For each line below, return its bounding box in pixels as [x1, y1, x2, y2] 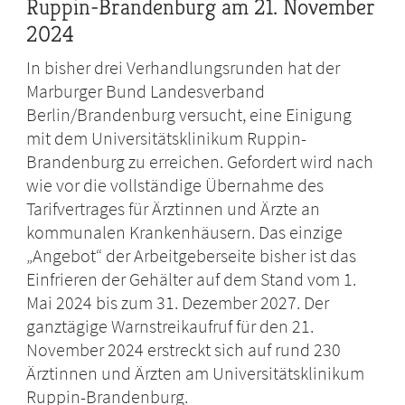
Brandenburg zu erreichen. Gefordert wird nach [26, 150, 374, 174]
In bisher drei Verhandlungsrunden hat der [26, 56, 341, 80]
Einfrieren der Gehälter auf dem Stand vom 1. [26, 268, 357, 291]
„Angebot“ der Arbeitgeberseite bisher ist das [26, 244, 357, 268]
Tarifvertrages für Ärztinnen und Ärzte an [26, 197, 321, 221]
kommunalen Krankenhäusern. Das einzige [26, 221, 344, 244]
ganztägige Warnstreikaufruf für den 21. [26, 315, 315, 338]
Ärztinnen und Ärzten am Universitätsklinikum [26, 362, 365, 385]
